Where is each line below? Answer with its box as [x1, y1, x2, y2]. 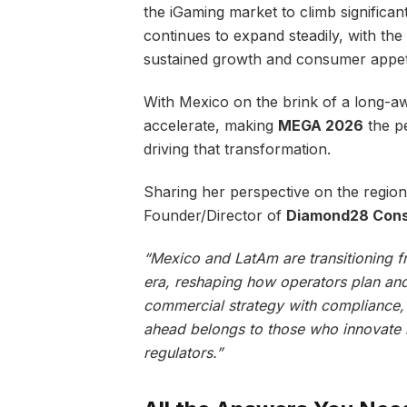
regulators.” [143, 342, 223, 362]
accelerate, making [143, 116, 278, 135]
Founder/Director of [143, 205, 286, 224]
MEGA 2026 [277, 116, 363, 135]
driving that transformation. [143, 140, 331, 159]
